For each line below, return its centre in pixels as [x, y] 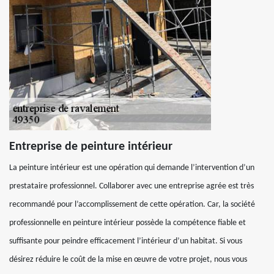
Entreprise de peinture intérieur [91, 147]
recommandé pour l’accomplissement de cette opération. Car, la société [132, 205]
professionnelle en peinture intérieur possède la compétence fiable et [128, 223]
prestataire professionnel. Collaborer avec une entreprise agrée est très [131, 186]
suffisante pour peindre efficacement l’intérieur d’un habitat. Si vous [126, 241]
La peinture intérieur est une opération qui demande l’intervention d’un [132, 168]
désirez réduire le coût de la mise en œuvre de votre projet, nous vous [128, 260]
